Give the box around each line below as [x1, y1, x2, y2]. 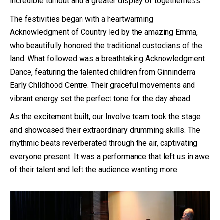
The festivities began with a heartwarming [10, 14, 153, 24]
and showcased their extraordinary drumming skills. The [10, 125, 200, 135]
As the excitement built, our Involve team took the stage [10, 112, 201, 121]
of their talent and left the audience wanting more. [10, 165, 179, 174]
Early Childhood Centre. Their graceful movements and [10, 81, 195, 90]
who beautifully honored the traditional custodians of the [10, 41, 202, 50]
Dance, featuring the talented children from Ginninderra [10, 67, 195, 77]
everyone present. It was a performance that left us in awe [10, 152, 209, 161]
